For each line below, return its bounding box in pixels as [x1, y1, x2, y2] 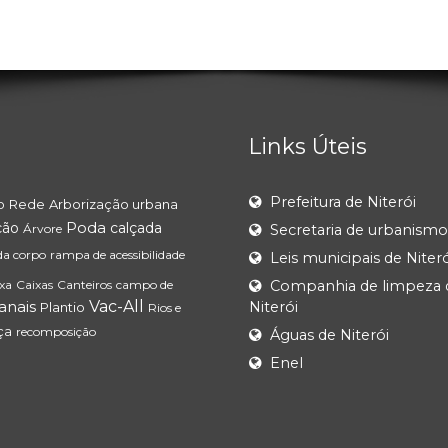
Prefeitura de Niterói [270, 193, 416, 212]
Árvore [23, 221, 62, 237]
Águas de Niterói [270, 326, 389, 345]
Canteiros [57, 277, 112, 293]
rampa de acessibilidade [50, 247, 185, 263]
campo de [116, 277, 173, 293]
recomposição [16, 324, 96, 340]
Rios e [148, 300, 181, 316]
